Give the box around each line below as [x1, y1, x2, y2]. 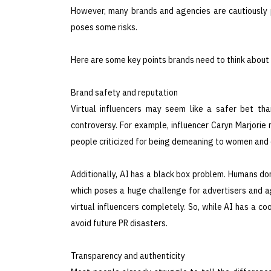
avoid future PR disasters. [71, 217, 168, 229]
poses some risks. [71, 21, 137, 33]
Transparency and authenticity [71, 250, 185, 261]
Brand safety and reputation [71, 87, 178, 98]
